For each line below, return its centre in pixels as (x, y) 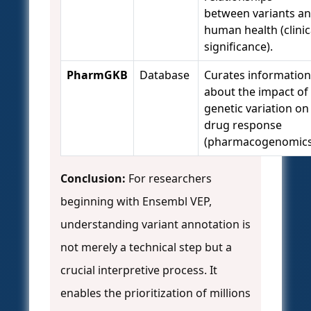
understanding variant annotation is (155, 225)
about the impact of (256, 92)
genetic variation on (257, 109)
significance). (238, 47)
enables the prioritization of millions (155, 293)
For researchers (169, 179)
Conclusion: (93, 179)
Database (165, 75)
